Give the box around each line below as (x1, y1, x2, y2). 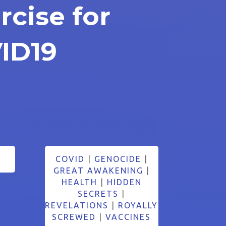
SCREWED (52, 212, 96, 221)
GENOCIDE (94, 154, 141, 163)
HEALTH (61, 177, 97, 187)
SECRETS (78, 189, 119, 198)
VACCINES (105, 212, 151, 221)
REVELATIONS (45, 200, 109, 210)
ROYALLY (118, 200, 158, 210)
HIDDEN (106, 177, 142, 187)
